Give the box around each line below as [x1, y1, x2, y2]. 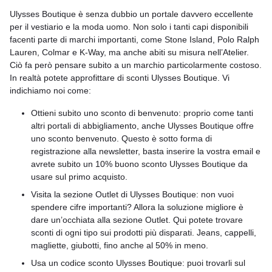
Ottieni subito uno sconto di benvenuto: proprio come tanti [31, 108, 253, 118]
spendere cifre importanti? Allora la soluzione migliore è [31, 202, 243, 212]
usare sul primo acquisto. [31, 172, 127, 182]
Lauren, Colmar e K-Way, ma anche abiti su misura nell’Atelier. [10, 47, 249, 57]
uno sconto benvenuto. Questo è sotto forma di [31, 134, 212, 143]
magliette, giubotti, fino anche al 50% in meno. [31, 240, 208, 250]
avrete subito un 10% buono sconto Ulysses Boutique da [31, 159, 248, 169]
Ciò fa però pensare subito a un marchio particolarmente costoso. [10, 60, 262, 70]
